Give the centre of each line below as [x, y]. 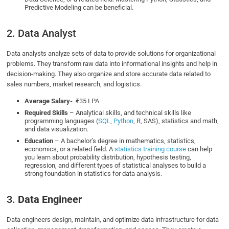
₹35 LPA [86, 101]
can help [199, 149]
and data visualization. [57, 129]
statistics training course [151, 149]
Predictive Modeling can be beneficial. [79, 8]
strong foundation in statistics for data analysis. [94, 174]
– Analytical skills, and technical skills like [130, 113]
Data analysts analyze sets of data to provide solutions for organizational [111, 54]
